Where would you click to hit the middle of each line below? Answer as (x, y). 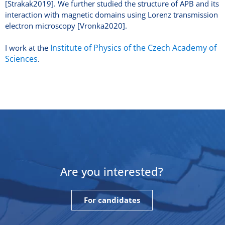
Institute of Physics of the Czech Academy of (133, 48)
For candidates (112, 200)
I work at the (28, 48)
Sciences (21, 59)
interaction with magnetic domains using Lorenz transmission (111, 15)
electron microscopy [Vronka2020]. (66, 26)
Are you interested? (112, 171)
